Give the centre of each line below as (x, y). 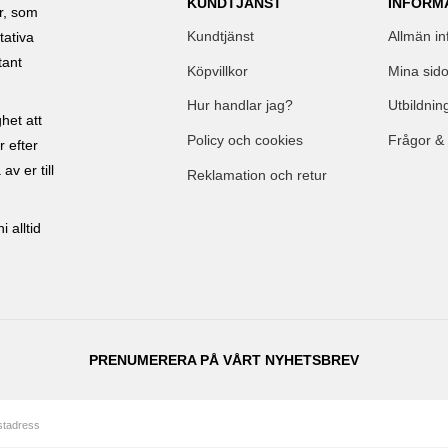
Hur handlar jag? (239, 106)
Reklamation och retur (256, 175)
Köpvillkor (217, 71)
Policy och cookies (244, 141)
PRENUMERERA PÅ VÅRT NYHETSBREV (224, 360)
